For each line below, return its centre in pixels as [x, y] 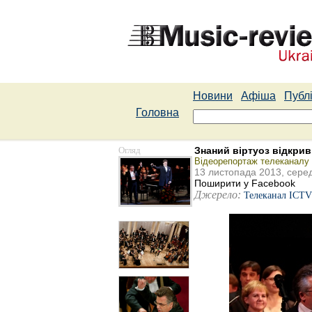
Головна [157, 112]
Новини [213, 96]
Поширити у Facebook [245, 183]
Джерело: [218, 195]
